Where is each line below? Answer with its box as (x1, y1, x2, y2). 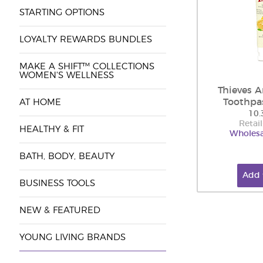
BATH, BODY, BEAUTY (19, 152, 114, 161)
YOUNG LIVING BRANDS (19, 233, 126, 242)
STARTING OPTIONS (19, 8, 104, 17)
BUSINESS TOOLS (19, 179, 95, 188)
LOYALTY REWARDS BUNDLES (19, 35, 152, 44)
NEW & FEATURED (19, 206, 100, 215)
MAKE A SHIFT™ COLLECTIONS (19, 62, 154, 71)
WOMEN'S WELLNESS (19, 71, 114, 80)
